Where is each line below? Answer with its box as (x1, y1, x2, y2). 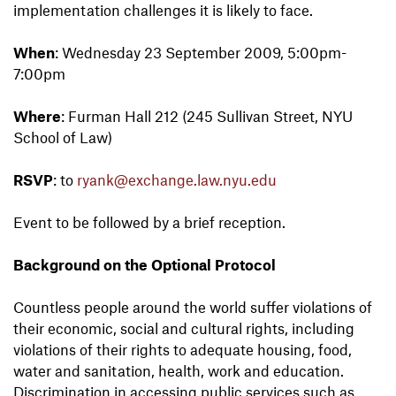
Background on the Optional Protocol (13, 255, 276, 274)
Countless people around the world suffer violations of (13, 298, 372, 316)
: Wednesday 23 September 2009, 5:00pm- (55, 43, 346, 62)
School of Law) (13, 128, 112, 147)
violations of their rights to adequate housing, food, (13, 340, 352, 359)
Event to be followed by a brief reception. (13, 213, 286, 232)
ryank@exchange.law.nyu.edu (77, 171, 277, 189)
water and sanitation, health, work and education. (13, 362, 344, 380)
